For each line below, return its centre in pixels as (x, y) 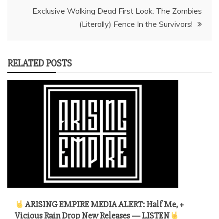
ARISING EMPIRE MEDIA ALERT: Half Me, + (104, 204)
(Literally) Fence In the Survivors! (136, 24)
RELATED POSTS (40, 63)
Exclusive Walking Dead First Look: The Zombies (117, 11)
